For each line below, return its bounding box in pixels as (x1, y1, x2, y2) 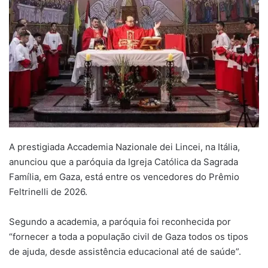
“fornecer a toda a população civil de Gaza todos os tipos (9, 231, 248, 243)
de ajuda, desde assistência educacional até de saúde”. (9, 246, 241, 258)
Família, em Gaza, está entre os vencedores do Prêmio (9, 171, 239, 183)
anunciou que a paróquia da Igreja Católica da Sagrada (9, 156, 238, 168)
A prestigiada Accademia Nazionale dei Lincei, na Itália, (9, 141, 240, 153)
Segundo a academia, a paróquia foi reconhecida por (9, 216, 231, 228)
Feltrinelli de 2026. (9, 186, 87, 198)
